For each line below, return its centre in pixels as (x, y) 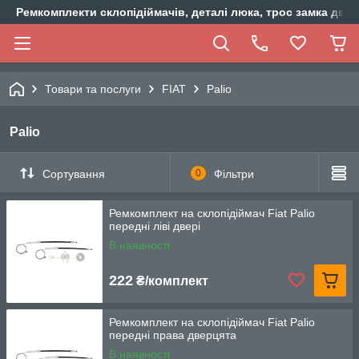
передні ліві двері (155, 226)
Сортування (74, 173)
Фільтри (234, 173)
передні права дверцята (173, 335)
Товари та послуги (93, 89)
